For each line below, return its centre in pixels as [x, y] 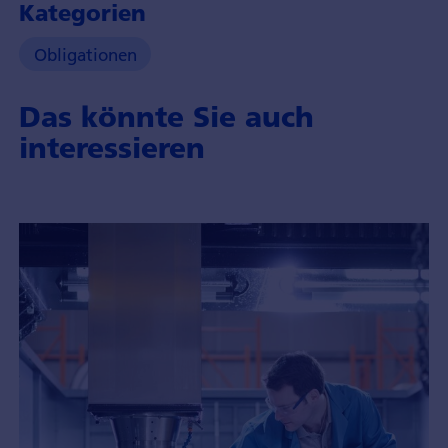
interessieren [111, 148]
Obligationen [85, 54]
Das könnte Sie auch [166, 117]
